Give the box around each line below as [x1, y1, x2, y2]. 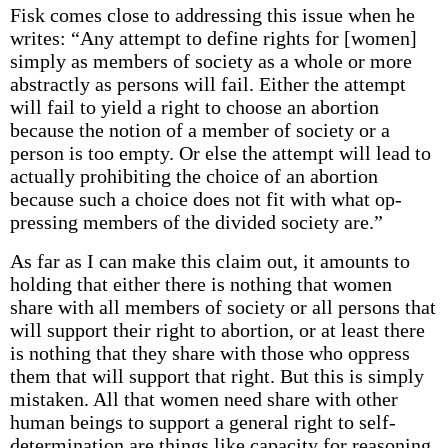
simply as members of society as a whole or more [9, 50, 412, 72]
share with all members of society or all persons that [9, 296, 436, 318]
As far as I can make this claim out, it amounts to [9, 250, 410, 272]
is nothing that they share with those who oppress [9, 342, 410, 364]
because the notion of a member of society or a [9, 119, 390, 141]
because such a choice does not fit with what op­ [9, 188, 402, 210]
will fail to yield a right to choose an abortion [9, 96, 379, 118]
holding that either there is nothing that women [9, 273, 392, 295]
